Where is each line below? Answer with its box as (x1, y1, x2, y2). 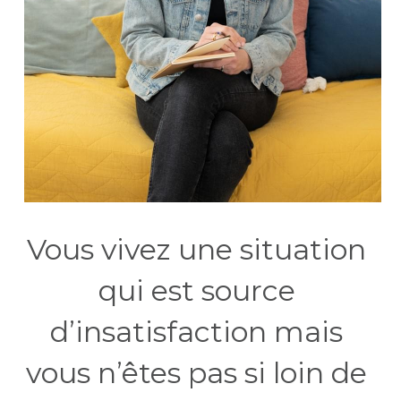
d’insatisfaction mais (50, 313, 344, 349)
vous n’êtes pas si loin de (26, 354, 368, 390)
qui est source (98, 272, 295, 308)
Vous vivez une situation (27, 231, 367, 267)
